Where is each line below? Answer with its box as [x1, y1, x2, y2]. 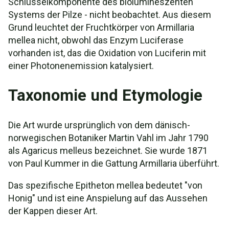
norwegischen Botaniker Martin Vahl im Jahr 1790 [8, 132, 209, 143]
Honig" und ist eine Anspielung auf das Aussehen [8, 193, 208, 203]
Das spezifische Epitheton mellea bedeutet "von [8, 180, 202, 191]
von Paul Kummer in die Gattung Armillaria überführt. [8, 158, 219, 169]
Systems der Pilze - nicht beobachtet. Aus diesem [8, 9, 211, 20]
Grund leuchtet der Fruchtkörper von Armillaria [8, 22, 194, 33]
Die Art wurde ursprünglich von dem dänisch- [8, 120, 190, 130]
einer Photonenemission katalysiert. [8, 60, 154, 71]
